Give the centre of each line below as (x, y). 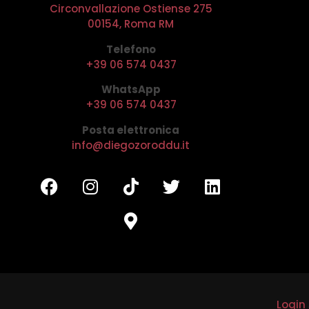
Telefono (131, 49)
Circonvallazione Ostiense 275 (131, 9)
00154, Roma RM (131, 24)
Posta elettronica (131, 130)
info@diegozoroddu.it (131, 145)
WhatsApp (131, 90)
